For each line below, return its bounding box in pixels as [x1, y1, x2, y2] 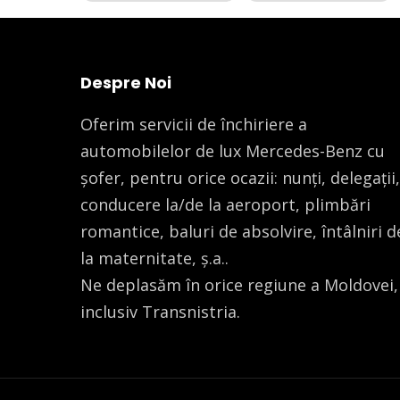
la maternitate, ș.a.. [80, 246, 229, 269]
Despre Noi [80, 71, 171, 94]
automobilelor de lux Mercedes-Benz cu [80, 139, 385, 162]
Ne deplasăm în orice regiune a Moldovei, [80, 273, 398, 296]
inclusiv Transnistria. [80, 300, 240, 322]
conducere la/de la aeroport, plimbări [80, 193, 371, 215]
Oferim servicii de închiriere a [80, 112, 307, 135]
